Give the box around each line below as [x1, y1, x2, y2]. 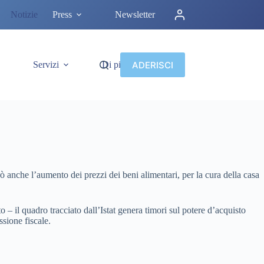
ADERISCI [131, 59, 173, 71]
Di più [101, 60, 126, 70]
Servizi [32, 60, 59, 70]
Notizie [11, 9, 38, 19]
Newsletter [115, 9, 156, 19]
